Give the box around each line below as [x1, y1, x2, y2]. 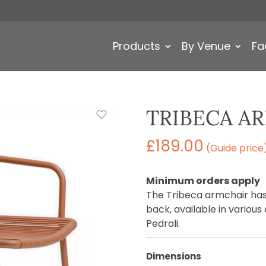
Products [113, 39, 160, 53]
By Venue [182, 39, 230, 53]
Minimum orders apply [145, 174, 260, 188]
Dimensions [145, 250, 201, 262]
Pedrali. [145, 217, 180, 230]
